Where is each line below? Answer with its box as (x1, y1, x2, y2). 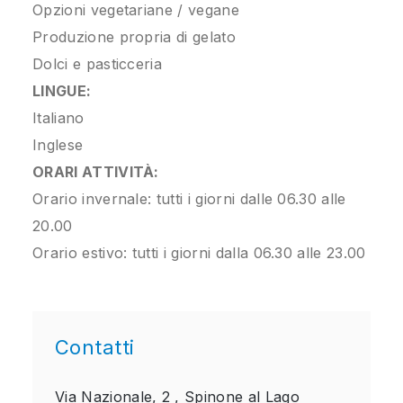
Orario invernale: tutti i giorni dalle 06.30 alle (32, 190, 346, 208)
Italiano (32, 109, 85, 127)
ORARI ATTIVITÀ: (32, 163, 159, 181)
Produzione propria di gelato (32, 28, 236, 46)
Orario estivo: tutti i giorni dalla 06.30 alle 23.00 (32, 244, 366, 262)
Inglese (32, 136, 84, 154)
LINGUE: (32, 82, 92, 100)
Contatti (55, 336, 135, 359)
